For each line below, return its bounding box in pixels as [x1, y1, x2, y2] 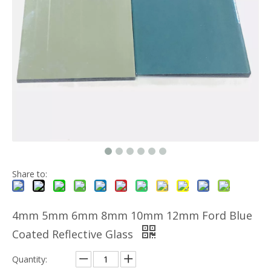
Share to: [12, 168, 47, 180]
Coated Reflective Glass [12, 227, 136, 241]
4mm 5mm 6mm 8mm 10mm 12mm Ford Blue [12, 208, 252, 223]
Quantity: [12, 253, 47, 265]
